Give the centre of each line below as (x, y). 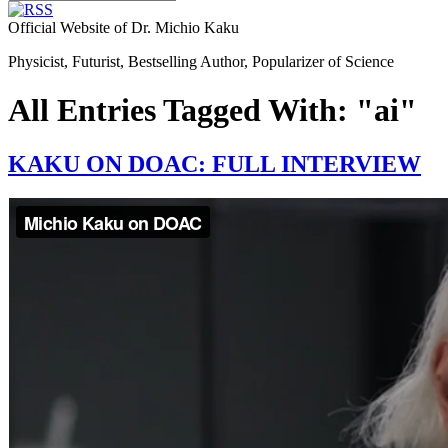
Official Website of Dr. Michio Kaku (123, 27)
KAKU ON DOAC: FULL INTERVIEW (214, 163)
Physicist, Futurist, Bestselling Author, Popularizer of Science (201, 61)
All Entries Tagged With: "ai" (212, 110)
